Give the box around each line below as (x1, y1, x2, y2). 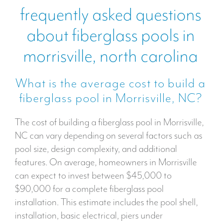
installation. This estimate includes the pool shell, (15, 196, 198, 209)
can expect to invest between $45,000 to (15, 169, 172, 182)
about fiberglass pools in (26, 24, 195, 47)
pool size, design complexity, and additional (15, 143, 177, 155)
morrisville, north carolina (23, 44, 198, 68)
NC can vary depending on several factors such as (15, 129, 202, 142)
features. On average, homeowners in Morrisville (15, 156, 197, 169)
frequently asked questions (20, 3, 201, 26)
